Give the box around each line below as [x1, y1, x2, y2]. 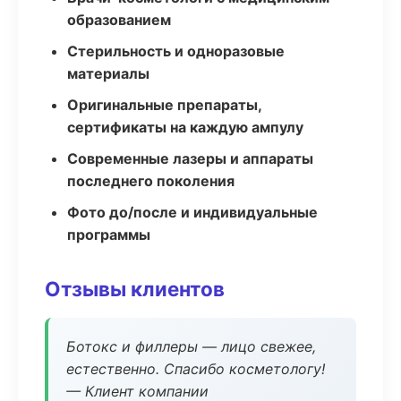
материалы [67, 64, 149, 82]
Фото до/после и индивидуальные [67, 203, 318, 221]
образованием [67, 11, 171, 29]
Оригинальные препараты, [67, 96, 261, 114]
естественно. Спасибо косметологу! [66, 360, 325, 378]
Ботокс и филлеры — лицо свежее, [66, 337, 316, 355]
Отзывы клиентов [45, 277, 225, 301]
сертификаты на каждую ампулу [67, 118, 303, 136]
